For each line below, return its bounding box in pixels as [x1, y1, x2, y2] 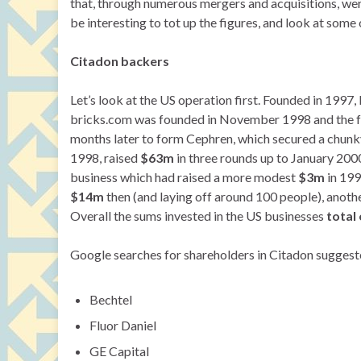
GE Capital [89, 343, 149, 359]
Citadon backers [70, 53, 169, 68]
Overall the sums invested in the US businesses [70, 208, 326, 223]
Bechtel [89, 292, 132, 307]
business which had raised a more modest [70, 169, 298, 185]
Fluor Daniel [89, 317, 156, 333]
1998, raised [70, 150, 140, 165]
